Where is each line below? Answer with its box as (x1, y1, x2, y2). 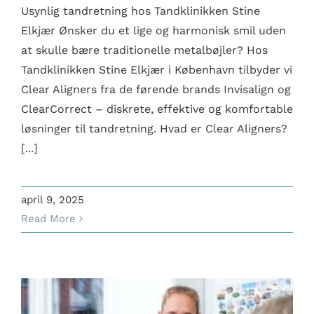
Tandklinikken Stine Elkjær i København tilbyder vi (20, 63, 292, 77)
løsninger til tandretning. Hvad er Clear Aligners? (20, 122, 287, 136)
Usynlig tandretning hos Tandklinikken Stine (20, 4, 260, 18)
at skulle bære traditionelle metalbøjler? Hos (20, 43, 268, 57)
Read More (20, 212, 76, 226)
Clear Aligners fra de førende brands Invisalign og (20, 83, 291, 97)
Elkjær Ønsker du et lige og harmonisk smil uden (20, 24, 286, 38)
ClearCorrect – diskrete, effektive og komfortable (20, 102, 293, 116)
